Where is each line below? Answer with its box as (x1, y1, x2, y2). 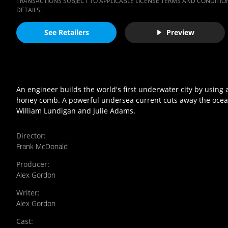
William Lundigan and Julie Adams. (16, 105, 135, 116)
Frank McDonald (16, 141, 68, 151)
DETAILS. (16, 5, 42, 14)
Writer (16, 187, 38, 197)
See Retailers (44, 27, 89, 38)
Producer (16, 159, 47, 169)
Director (16, 130, 44, 140)
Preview (166, 27, 194, 38)
